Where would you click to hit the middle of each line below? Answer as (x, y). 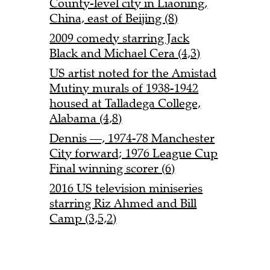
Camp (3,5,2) (83, 219)
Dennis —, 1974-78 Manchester (132, 139)
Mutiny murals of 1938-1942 (124, 89)
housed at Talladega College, (125, 104)
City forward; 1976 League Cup (134, 154)
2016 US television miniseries (126, 189)
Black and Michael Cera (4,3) (125, 54)
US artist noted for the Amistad (133, 74)
